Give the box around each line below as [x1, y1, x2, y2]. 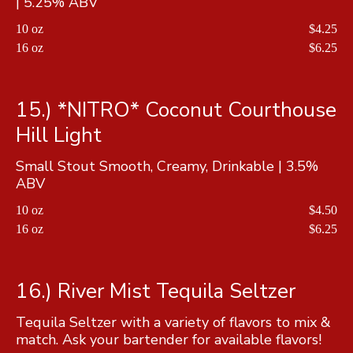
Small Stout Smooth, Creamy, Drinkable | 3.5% [16, 156, 318, 176]
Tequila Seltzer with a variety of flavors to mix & [16, 312, 331, 332]
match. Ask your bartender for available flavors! [16, 329, 321, 349]
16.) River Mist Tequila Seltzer [16, 277, 295, 305]
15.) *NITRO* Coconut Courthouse [16, 95, 336, 124]
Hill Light [16, 121, 102, 149]
